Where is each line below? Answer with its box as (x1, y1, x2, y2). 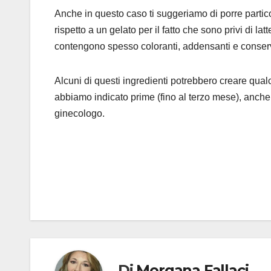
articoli (54, 198, 116, 223)
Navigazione (54, 174, 168, 198)
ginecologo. (54, 108, 105, 119)
